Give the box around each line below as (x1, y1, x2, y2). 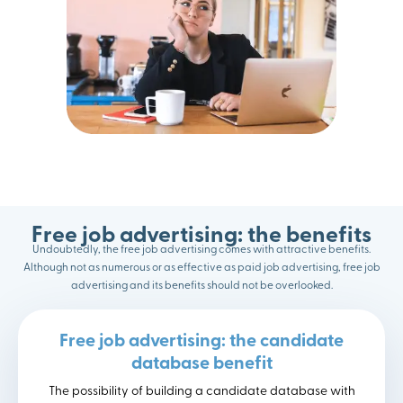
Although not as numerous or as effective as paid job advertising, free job (22, 263, 381, 274)
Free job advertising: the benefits (31, 225, 372, 248)
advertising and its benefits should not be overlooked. (70, 281, 333, 292)
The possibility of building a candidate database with (48, 385, 355, 399)
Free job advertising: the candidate (59, 333, 344, 352)
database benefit (130, 355, 273, 374)
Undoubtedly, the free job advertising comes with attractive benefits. (32, 245, 371, 256)
